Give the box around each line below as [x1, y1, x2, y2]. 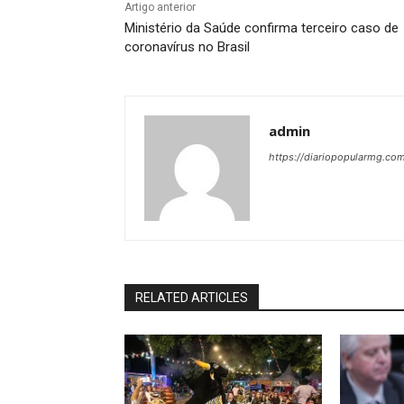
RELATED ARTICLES [135, 289, 248, 305]
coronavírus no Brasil [124, 38, 250, 55]
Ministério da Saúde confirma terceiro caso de [124, 19, 399, 36]
